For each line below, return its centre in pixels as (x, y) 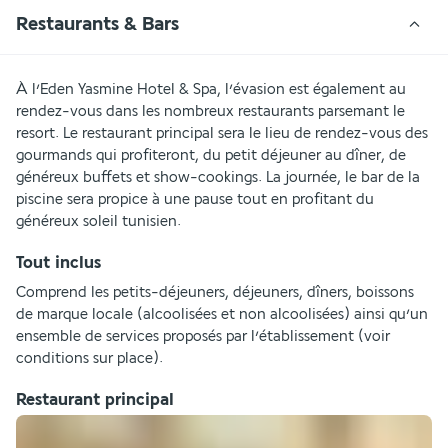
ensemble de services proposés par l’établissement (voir (203, 336)
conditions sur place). (89, 358)
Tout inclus (58, 262)
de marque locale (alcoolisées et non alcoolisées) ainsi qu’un (222, 314)
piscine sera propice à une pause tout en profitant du (195, 199)
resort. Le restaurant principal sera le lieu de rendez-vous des (222, 133)
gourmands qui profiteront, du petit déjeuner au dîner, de (211, 155)
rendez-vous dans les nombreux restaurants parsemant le (210, 111)
